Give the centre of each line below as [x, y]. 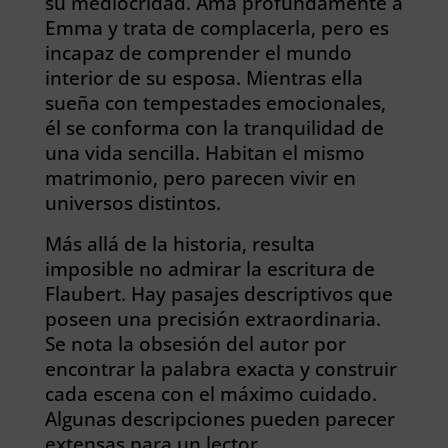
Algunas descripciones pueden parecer [219, 418]
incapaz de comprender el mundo [198, 52]
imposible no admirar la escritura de [209, 268]
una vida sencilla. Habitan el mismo [204, 152]
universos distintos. [132, 202]
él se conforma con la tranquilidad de [214, 127]
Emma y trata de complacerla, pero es [216, 27]
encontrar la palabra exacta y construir [220, 368]
